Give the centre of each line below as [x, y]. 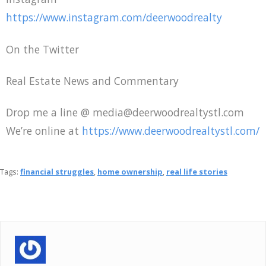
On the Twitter [42, 50]
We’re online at [44, 130]
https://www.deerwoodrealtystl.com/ [171, 130]
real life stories [197, 171]
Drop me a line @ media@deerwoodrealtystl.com [125, 112]
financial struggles [57, 171]
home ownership [130, 171]
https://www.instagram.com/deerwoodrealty [114, 18]
